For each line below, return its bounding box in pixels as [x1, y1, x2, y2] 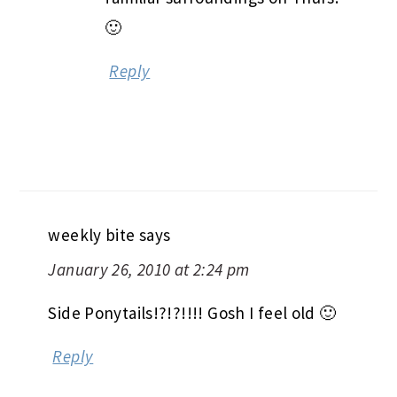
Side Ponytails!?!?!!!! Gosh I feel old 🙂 [48, 301, 337, 323]
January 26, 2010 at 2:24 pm [48, 258, 250, 280]
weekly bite [48, 223, 136, 245]
